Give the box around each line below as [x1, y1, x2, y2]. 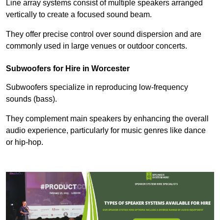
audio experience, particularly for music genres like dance [6, 126, 206, 135]
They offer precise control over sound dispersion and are [6, 30, 201, 39]
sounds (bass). [6, 95, 57, 104]
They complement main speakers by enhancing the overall [6, 114, 209, 123]
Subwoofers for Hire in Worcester [6, 64, 130, 73]
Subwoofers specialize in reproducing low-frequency [6, 83, 188, 92]
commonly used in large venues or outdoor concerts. [6, 42, 187, 51]
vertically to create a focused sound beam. [6, 10, 152, 19]
